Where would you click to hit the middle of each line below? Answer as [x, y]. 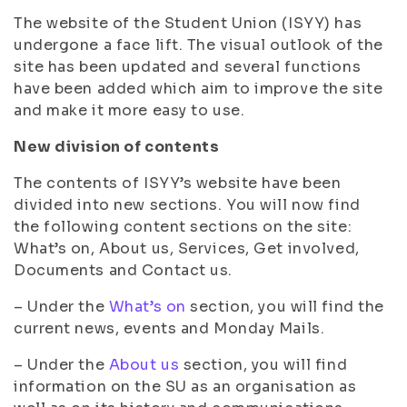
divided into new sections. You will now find [187, 205]
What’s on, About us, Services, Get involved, [187, 248]
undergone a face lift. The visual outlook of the [199, 45]
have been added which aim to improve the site [199, 89]
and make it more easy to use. [129, 110]
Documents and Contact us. [123, 270]
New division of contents [117, 147]
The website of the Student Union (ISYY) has [188, 23]
